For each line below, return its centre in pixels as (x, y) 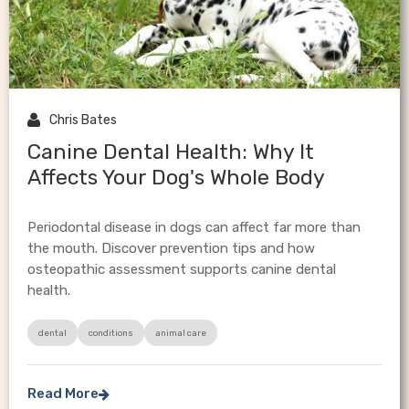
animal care (181, 333)
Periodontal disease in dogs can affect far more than (194, 228)
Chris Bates (83, 121)
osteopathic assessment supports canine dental (182, 270)
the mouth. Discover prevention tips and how (171, 249)
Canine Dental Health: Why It (171, 152)
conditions (111, 333)
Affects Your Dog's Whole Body (176, 178)
